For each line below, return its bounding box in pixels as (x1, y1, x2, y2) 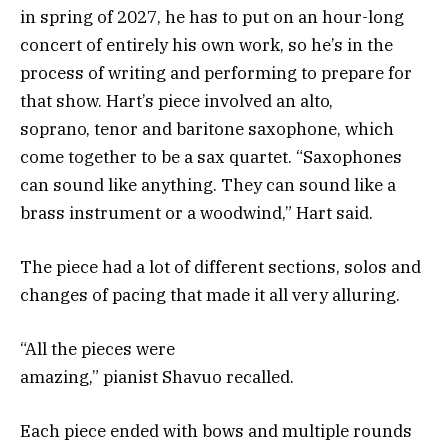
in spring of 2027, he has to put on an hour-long (20, 5, 404, 28)
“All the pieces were (20, 338, 175, 361)
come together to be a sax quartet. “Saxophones (20, 145, 402, 168)
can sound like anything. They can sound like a (20, 173, 396, 196)
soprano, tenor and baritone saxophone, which (20, 117, 394, 140)
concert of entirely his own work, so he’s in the (20, 33, 393, 56)
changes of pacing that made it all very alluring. (20, 284, 404, 307)
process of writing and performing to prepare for (20, 61, 412, 84)
